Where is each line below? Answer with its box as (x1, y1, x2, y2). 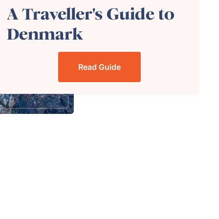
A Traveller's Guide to (7, 4, 175, 24)
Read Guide (78, 62, 121, 72)
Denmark (7, 24, 83, 44)
